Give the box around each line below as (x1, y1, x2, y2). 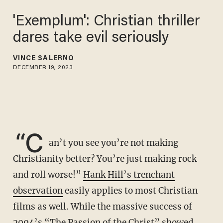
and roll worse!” (12, 169, 83, 181)
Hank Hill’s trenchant (83, 169, 175, 181)
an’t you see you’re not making (49, 137, 179, 149)
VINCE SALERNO (12, 55, 75, 62)
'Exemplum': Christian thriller (12, 14, 202, 29)
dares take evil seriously (12, 30, 170, 46)
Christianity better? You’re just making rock (12, 153, 197, 165)
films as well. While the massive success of (12, 201, 192, 213)
